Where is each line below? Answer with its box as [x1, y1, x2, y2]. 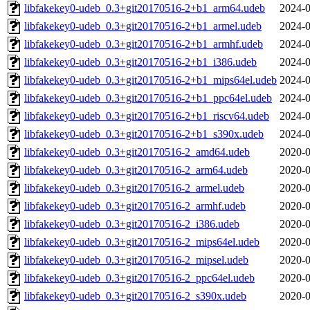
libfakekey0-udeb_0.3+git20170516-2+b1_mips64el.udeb [24, 74, 277, 86]
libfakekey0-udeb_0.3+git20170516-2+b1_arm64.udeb [24, 2, 265, 15]
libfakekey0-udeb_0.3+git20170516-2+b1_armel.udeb [24, 20, 262, 33]
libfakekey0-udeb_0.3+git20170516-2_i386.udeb [24, 218, 239, 230]
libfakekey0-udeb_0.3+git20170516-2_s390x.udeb [24, 290, 246, 302]
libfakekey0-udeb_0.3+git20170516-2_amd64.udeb [24, 146, 250, 158]
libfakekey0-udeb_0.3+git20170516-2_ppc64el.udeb [24, 272, 255, 284]
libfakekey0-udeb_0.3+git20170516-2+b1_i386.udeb [24, 56, 257, 69]
